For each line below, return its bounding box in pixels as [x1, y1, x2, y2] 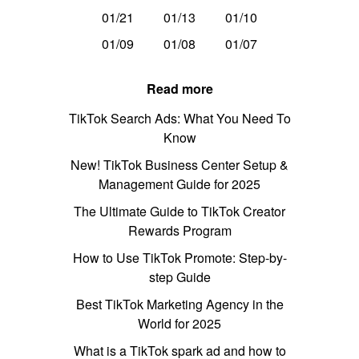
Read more [146, 79, 213, 99]
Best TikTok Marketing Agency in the [75, 295, 284, 314]
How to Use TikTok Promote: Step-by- [72, 248, 287, 268]
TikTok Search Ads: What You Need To [68, 109, 291, 128]
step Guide [148, 268, 211, 287]
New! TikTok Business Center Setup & [71, 155, 288, 175]
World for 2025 [138, 314, 221, 333]
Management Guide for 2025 [99, 175, 260, 194]
